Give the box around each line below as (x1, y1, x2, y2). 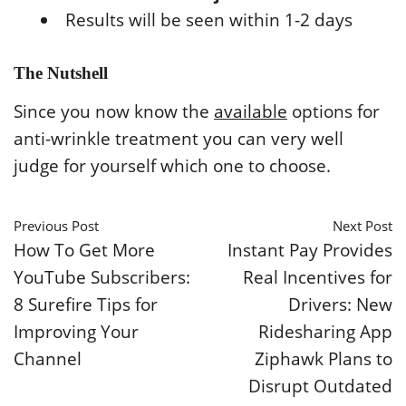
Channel (14, 345, 82, 371)
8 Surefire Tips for (14, 291, 158, 316)
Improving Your (14, 318, 139, 343)
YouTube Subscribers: (14, 264, 190, 289)
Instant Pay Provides (227, 237, 392, 262)
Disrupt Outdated (248, 372, 392, 398)
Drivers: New (288, 291, 392, 316)
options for (287, 99, 380, 123)
